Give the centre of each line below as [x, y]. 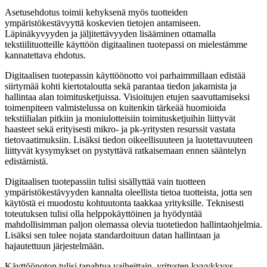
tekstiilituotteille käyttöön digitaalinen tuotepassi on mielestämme [126, 44]
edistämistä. [27, 161]
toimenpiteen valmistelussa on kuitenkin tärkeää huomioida [115, 107]
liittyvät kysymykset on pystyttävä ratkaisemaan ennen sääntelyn [125, 150]
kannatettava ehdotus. [45, 55]
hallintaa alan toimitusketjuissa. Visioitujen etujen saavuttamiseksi [127, 97]
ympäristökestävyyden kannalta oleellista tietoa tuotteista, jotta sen [128, 192]
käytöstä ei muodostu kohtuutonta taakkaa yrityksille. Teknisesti [124, 203]
